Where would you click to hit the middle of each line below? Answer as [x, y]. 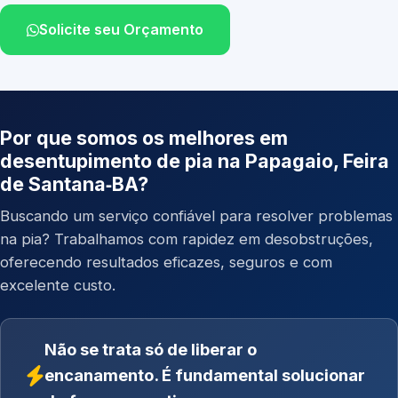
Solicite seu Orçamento [121, 29]
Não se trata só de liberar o [151, 349]
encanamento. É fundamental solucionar [205, 375]
